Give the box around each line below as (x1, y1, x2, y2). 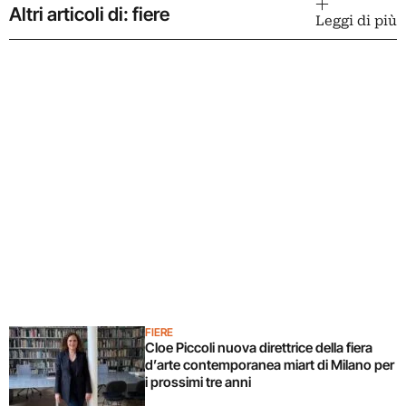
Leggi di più (315, 12, 397, 29)
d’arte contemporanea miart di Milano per (145, 355, 394, 373)
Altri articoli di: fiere (9, 2, 169, 25)
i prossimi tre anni (145, 372, 251, 391)
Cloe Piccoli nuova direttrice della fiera (145, 338, 372, 356)
